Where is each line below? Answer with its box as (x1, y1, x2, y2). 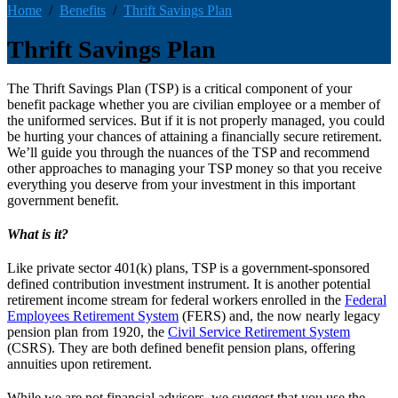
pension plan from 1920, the (7, 323, 168, 339)
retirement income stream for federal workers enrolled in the (7, 291, 345, 307)
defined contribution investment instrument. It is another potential (7, 275, 370, 291)
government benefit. (7, 192, 119, 208)
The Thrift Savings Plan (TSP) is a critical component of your (7, 80, 352, 96)
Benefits (60, 3, 106, 18)
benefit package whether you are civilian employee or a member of (7, 96, 380, 112)
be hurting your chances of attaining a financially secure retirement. (7, 128, 382, 144)
